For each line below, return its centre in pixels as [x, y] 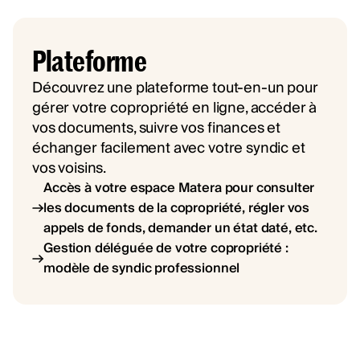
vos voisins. [70, 168]
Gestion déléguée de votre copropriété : [166, 248]
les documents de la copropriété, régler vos [177, 208]
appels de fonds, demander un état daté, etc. [180, 228]
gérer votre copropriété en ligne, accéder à [175, 108]
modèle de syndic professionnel [142, 268]
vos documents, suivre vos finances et [157, 128]
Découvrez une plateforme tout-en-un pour [175, 88]
